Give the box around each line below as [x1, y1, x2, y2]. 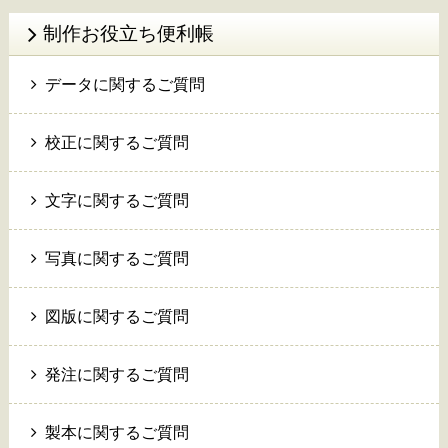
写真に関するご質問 [41, 250, 190, 268]
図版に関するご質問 [41, 308, 190, 326]
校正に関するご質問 [41, 134, 190, 152]
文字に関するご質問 [41, 192, 190, 210]
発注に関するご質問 [41, 366, 190, 384]
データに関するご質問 [41, 76, 206, 94]
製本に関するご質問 [41, 424, 190, 442]
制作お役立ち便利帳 [42, 23, 214, 45]
